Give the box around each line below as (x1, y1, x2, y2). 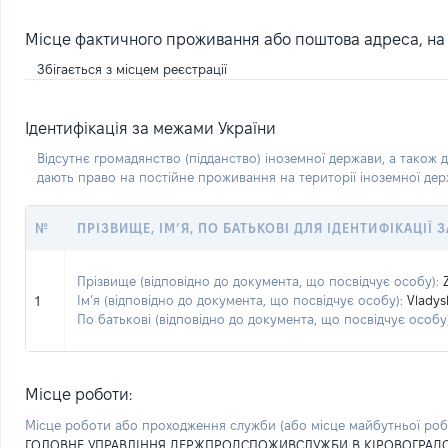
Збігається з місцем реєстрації (37, 62, 227, 76)
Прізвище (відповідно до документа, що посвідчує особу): (77, 274, 439, 288)
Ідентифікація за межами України (25, 120, 276, 137)
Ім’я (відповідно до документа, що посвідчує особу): (77, 293, 403, 307)
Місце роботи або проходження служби (25, 418, 280, 432)
